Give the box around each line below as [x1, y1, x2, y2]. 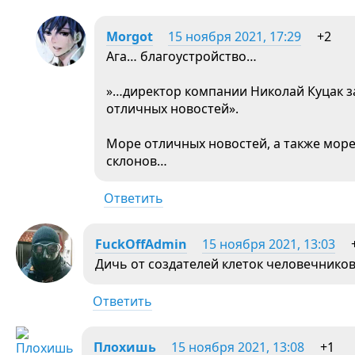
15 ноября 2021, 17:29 [168, 27, 301, 45]
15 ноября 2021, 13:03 [202, 235, 335, 253]
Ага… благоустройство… [106, 47, 257, 65]
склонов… [106, 151, 167, 170]
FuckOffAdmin [95, 235, 187, 253]
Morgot [106, 27, 153, 45]
